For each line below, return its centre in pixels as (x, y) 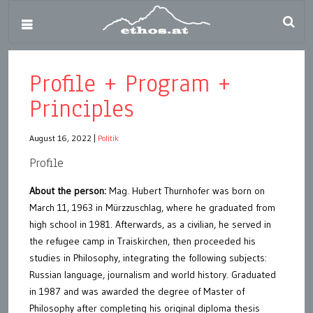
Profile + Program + (130, 83)
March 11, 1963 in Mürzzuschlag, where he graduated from (152, 208)
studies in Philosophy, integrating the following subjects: (148, 258)
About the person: (68, 191)
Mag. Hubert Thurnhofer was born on (185, 191)
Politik (108, 138)
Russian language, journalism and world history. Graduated (153, 275)
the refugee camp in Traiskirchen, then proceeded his (143, 241)
